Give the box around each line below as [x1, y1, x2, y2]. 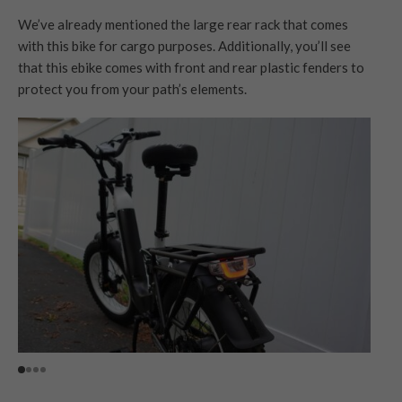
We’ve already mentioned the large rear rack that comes [18, 16, 348, 33]
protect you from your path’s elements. [18, 81, 249, 98]
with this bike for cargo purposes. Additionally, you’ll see [18, 38, 351, 55]
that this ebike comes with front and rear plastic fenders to [18, 59, 364, 76]
